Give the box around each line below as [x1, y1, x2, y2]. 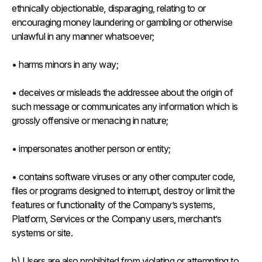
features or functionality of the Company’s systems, [12, 199, 215, 211]
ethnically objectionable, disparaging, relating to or [12, 2, 206, 14]
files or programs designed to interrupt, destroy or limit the [12, 185, 235, 196]
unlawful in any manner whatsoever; [12, 30, 157, 42]
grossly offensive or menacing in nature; [12, 115, 171, 126]
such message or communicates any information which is [12, 101, 238, 112]
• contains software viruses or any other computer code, [12, 171, 235, 182]
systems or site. [12, 227, 73, 239]
